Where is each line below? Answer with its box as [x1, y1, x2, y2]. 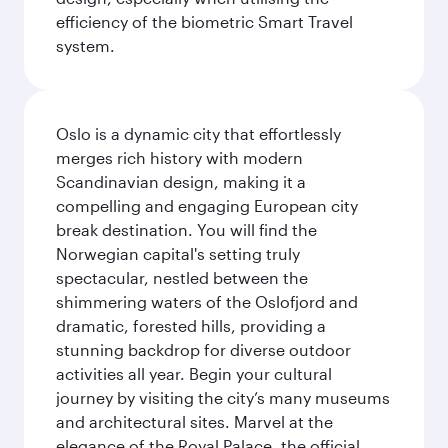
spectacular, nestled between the [56, 268, 308, 287]
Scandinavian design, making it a [56, 172, 306, 191]
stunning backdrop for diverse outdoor [56, 340, 351, 359]
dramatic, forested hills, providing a [56, 316, 326, 335]
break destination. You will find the [56, 220, 317, 239]
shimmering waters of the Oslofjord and [56, 292, 358, 311]
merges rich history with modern [56, 148, 303, 167]
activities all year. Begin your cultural [56, 364, 332, 383]
